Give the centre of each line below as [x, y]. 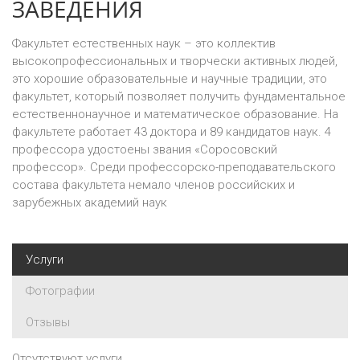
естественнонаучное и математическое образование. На [175, 114]
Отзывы [48, 322]
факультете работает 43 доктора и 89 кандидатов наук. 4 [172, 132]
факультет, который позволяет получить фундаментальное [179, 96]
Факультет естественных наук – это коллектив [144, 43]
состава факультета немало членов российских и [153, 185]
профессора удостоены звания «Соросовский [145, 149]
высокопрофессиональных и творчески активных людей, [175, 61]
